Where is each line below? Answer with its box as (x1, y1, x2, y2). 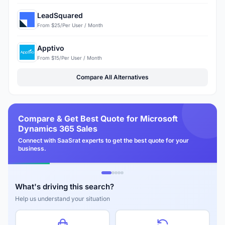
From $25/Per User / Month (37, 22, 103, 28)
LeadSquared (37, 11, 83, 20)
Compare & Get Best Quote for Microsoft (18, 114, 178, 124)
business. (18, 145, 46, 153)
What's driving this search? (15, 182, 114, 192)
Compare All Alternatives (76, 73, 149, 81)
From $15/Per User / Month (37, 54, 102, 61)
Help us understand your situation (15, 195, 110, 203)
